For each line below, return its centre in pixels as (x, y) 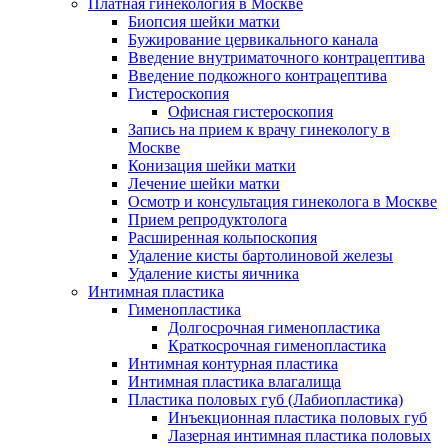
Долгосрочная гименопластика (274, 327)
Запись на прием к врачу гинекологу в (259, 129)
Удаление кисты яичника (213, 273)
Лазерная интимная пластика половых (299, 435)
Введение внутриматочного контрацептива (276, 57)
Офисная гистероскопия (250, 111)
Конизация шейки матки (212, 165)
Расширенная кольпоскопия (222, 237)
